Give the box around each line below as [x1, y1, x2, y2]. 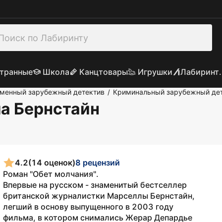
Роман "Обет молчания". [3, 169, 99, 179]
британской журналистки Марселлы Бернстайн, [3, 191, 195, 201]
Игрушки [137, 67, 172, 77]
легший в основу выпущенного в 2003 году [3, 202, 173, 212]
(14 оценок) [28, 157, 75, 167]
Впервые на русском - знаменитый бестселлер [3, 180, 187, 190]
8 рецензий [75, 157, 120, 167]
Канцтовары [79, 67, 128, 77]
